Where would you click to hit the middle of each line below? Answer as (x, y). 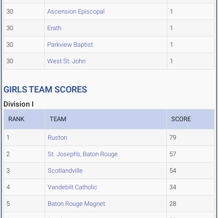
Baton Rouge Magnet (76, 204)
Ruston (57, 138)
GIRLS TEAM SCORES (45, 90)
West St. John (66, 61)
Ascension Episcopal (76, 12)
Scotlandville (65, 171)
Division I (18, 104)
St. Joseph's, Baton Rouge (83, 154)
